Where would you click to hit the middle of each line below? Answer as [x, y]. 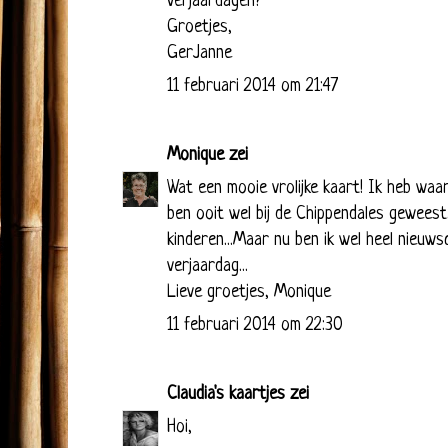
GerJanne [199, 53]
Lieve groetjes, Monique [249, 292]
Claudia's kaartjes [226, 394]
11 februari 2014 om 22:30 [255, 325]
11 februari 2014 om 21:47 [252, 86]
